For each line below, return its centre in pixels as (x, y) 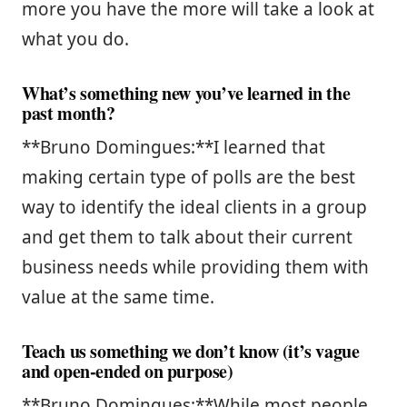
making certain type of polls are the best (189, 177)
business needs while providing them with (195, 267)
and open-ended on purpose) (128, 371)
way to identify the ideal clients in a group (194, 207)
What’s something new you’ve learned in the (186, 93)
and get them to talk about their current (187, 237)
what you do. (75, 39)
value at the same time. (118, 297)
